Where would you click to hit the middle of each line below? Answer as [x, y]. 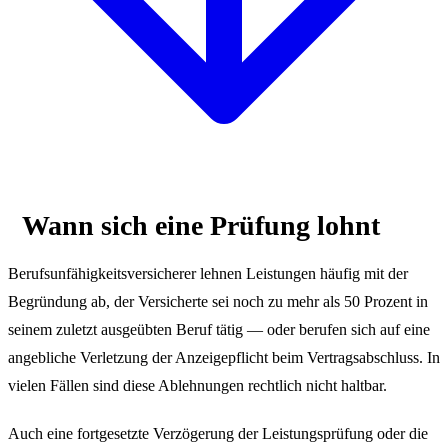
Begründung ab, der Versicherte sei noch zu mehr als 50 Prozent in [218, 301]
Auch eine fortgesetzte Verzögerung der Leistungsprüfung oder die [218, 433]
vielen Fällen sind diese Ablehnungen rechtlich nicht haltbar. [197, 385]
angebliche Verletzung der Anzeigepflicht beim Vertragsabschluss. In [224, 357]
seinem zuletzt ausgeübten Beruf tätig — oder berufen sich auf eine [219, 329]
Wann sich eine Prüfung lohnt [201, 225]
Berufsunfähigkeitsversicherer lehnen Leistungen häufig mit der [208, 273]
